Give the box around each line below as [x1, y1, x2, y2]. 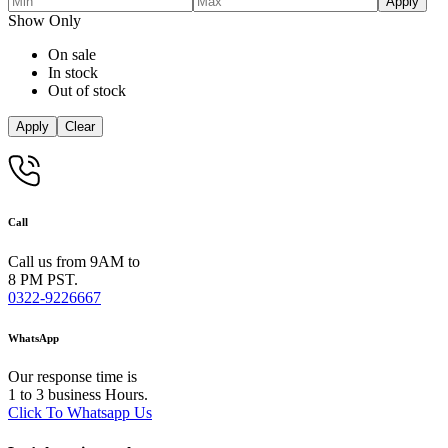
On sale [48, 45, 96, 63]
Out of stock [48, 81, 126, 99]
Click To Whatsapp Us [8, 404, 152, 422]
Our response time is [8, 368, 137, 386]
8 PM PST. [8, 270, 78, 288]
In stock [48, 63, 98, 81]
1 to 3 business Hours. [8, 386, 148, 404]
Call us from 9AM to [8, 252, 140, 270]
